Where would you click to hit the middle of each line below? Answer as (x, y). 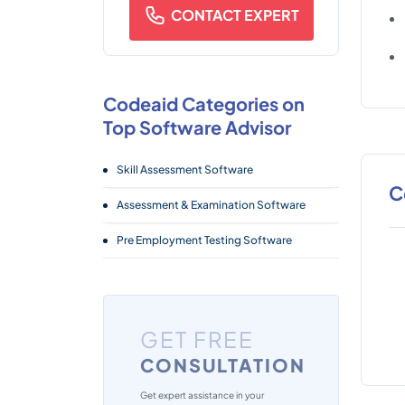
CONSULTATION (223, 365)
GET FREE (197, 339)
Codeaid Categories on (204, 104)
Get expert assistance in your (202, 395)
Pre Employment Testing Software (204, 240)
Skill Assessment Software (185, 170)
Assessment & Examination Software (211, 205)
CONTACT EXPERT (235, 15)
